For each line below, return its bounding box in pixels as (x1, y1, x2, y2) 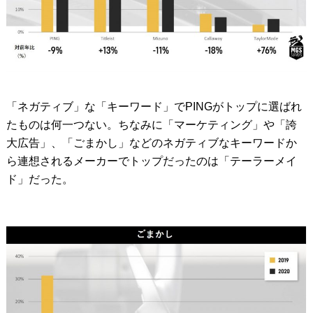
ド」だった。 (6, 173, 73, 186)
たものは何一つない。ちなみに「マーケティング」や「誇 (6, 119, 297, 131)
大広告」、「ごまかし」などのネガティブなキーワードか (6, 137, 297, 150)
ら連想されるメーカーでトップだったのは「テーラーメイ (6, 155, 297, 168)
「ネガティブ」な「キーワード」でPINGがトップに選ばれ (6, 101, 302, 113)
